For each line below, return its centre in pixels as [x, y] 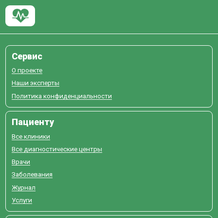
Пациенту [33, 122]
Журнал [23, 187]
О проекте [27, 70]
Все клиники [31, 136]
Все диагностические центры [57, 149]
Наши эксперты [35, 83]
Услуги [22, 200]
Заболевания [32, 174]
